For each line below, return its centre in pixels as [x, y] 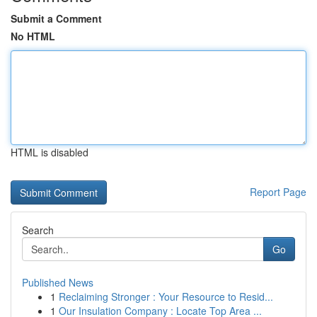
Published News [58, 282]
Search [38, 230]
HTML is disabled [50, 152]
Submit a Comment [56, 18]
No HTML [33, 36]
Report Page [278, 192]
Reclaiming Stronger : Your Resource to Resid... [166, 296]
